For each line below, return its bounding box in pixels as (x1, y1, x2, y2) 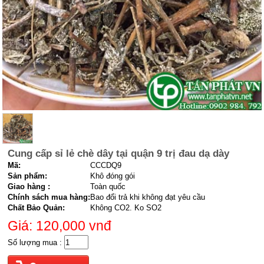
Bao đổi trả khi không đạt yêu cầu (90, 193, 206, 202)
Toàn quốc (90, 182, 126, 192)
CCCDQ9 (90, 161, 122, 170)
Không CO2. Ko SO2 (90, 203, 162, 213)
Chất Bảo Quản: (8, 203, 65, 213)
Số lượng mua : (8, 237, 65, 247)
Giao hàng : (8, 182, 51, 192)
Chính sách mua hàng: (8, 193, 91, 202)
